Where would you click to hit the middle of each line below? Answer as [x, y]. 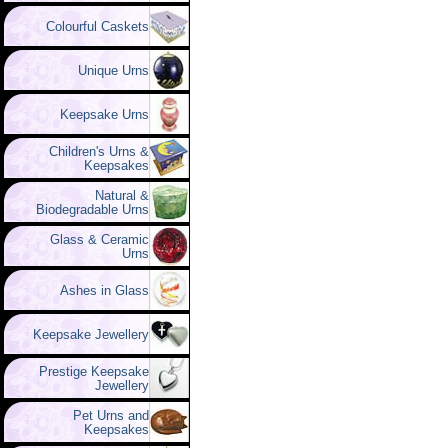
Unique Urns [105, 70]
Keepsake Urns [96, 114]
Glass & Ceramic [91, 239]
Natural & [114, 195]
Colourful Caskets [89, 26]
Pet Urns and [103, 415]
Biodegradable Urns [92, 209]
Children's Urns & [91, 151]
